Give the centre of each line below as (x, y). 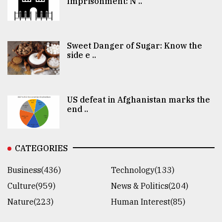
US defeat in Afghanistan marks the (138, 99)
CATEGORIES (41, 148)
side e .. (81, 55)
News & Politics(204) (150, 186)
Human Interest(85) (148, 202)
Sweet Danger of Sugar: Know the (134, 45)
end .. (77, 109)
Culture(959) (31, 186)
